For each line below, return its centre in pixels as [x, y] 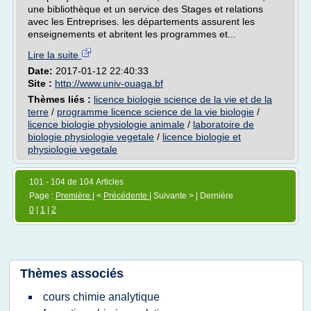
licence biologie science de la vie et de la [183, 99]
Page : [42, 196]
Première [74, 196]
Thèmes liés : [61, 99]
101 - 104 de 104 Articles [76, 182]
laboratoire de [224, 124]
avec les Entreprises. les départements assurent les [141, 22]
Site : [41, 83]
